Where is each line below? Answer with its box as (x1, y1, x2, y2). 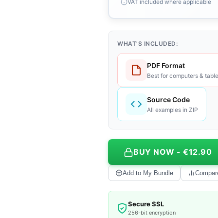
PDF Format (147, 61, 185, 70)
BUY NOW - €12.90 (133, 147, 212, 157)
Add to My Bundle (123, 169, 173, 177)
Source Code (147, 95, 190, 104)
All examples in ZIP (147, 106, 198, 113)
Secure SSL (128, 200, 164, 208)
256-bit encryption (128, 209, 176, 216)
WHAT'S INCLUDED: (117, 40, 178, 47)
